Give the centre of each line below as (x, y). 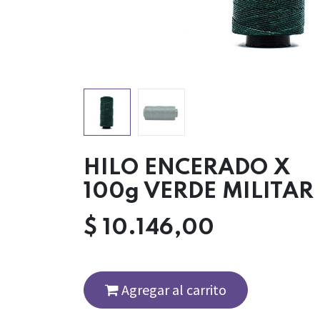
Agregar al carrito (172, 289)
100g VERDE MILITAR (199, 192)
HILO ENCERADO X (187, 169)
